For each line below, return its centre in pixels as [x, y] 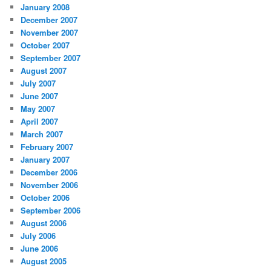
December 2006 [49, 172]
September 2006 [51, 210]
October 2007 [45, 45]
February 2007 [47, 146]
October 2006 [45, 197]
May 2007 [38, 108]
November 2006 [50, 184]
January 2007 [45, 159]
